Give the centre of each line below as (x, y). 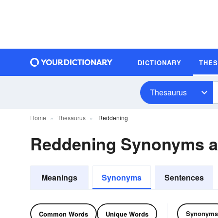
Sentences (184, 177)
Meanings (59, 177)
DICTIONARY (160, 62)
